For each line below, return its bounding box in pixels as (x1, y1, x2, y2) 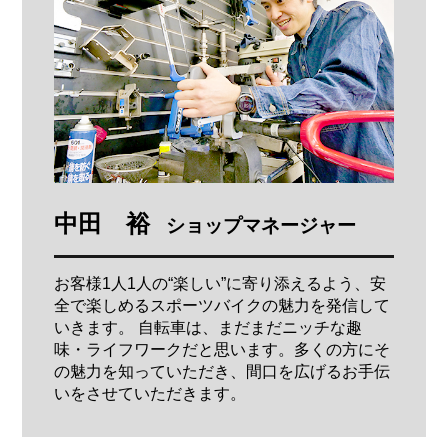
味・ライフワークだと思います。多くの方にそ (54, 340, 391, 358)
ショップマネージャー (166, 214, 357, 236)
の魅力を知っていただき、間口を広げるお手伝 (54, 362, 391, 380)
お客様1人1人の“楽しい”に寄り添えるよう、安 (54, 274, 387, 292)
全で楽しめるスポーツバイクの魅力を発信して (54, 296, 391, 314)
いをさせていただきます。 (54, 384, 247, 402)
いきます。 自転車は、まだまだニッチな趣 (54, 318, 363, 336)
